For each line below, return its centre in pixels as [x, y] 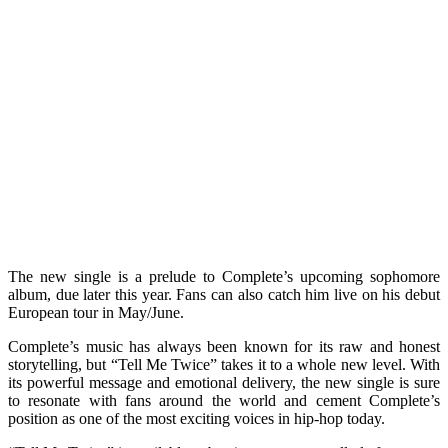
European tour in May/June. [96, 312]
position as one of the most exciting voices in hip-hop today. [196, 418]
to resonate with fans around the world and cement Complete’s [224, 400]
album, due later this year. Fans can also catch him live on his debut [224, 294]
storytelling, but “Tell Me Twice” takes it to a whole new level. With [224, 364]
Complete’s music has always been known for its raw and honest [224, 346]
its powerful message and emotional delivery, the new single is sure [224, 382]
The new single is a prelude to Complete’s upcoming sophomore [224, 276]
